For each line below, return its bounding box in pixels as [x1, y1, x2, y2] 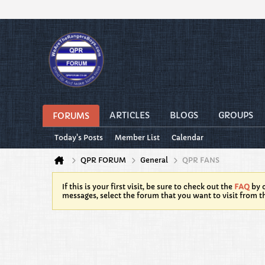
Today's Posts [54, 133, 103, 142]
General [140, 156, 168, 164]
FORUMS [53, 111, 89, 121]
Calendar [172, 133, 203, 142]
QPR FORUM [80, 156, 126, 164]
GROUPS [218, 110, 253, 121]
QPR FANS [182, 156, 219, 164]
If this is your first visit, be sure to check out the [62, 182, 234, 191]
